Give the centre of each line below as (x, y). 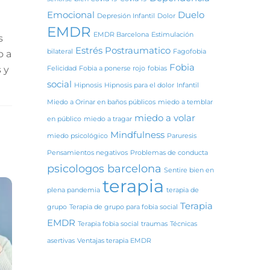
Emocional (71, 15)
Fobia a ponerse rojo (112, 69)
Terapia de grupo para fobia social (123, 207)
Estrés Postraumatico (123, 51)
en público (64, 119)
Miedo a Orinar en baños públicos (101, 102)
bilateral (60, 52)
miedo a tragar (108, 119)
